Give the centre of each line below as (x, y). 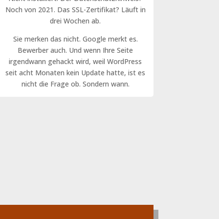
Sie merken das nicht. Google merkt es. (75, 39)
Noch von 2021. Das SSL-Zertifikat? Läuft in (75, 9)
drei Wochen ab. (76, 21)
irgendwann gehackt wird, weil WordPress (76, 61)
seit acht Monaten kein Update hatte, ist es (76, 72)
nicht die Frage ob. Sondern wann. (75, 84)
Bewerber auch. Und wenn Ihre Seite (76, 50)
